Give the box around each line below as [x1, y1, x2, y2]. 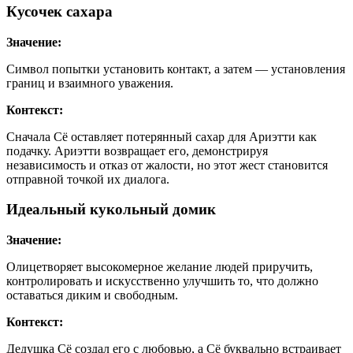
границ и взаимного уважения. [6, 76, 173, 90]
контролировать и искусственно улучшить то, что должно [6, 274, 318, 288]
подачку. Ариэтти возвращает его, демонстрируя [6, 143, 268, 158]
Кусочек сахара [6, 3, 113, 20]
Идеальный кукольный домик [6, 201, 216, 218]
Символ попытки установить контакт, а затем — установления [6, 61, 345, 76]
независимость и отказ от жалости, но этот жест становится [6, 158, 328, 172]
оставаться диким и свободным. [6, 288, 178, 303]
